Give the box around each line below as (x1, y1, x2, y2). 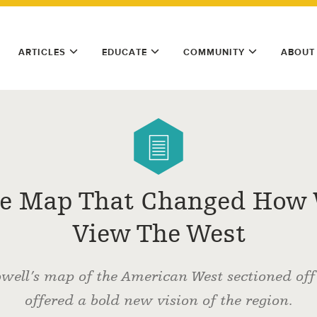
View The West (71, 219, 246, 248)
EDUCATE (102, 47, 147, 57)
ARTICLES (18, 47, 66, 57)
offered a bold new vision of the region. (24, 292, 293, 309)
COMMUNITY (183, 47, 245, 57)
